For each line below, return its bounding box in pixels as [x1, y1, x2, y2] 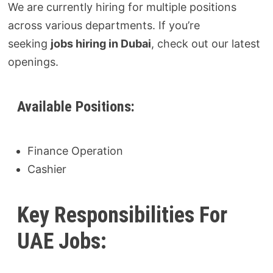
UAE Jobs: [17, 228, 107, 254]
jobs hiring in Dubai [51, 37, 152, 51]
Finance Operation [27, 144, 124, 157]
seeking [8, 37, 51, 51]
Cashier [27, 162, 67, 175]
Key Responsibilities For [17, 202, 228, 228]
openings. [8, 55, 59, 69]
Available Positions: [17, 97, 135, 115]
